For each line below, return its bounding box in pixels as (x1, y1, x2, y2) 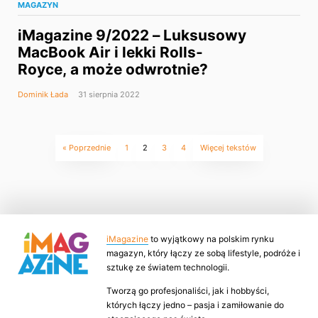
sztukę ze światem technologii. (106, 262, 229, 273)
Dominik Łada (18, 89, 68, 100)
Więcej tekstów (199, 143, 256, 153)
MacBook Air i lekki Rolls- (18, 43, 203, 62)
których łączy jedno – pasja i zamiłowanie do (106, 299, 284, 310)
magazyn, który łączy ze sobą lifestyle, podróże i (106, 248, 300, 259)
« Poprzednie (62, 143, 111, 153)
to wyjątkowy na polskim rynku (148, 234, 274, 245)
